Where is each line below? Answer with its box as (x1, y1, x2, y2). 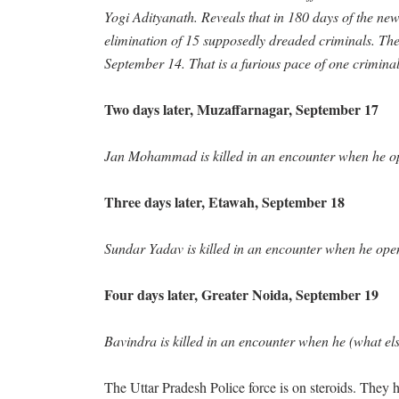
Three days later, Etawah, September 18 (104, 191, 345, 213)
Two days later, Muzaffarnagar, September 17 (104, 99, 379, 120)
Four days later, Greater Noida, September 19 (104, 284, 379, 305)
